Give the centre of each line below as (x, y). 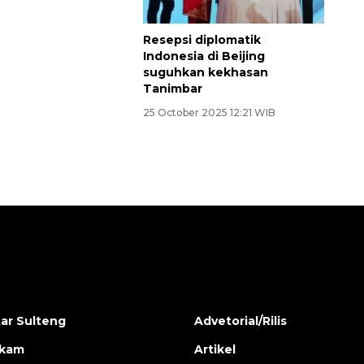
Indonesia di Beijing (204, 73)
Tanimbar (172, 105)
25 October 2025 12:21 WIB (209, 129)
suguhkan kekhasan (205, 89)
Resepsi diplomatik (201, 56)
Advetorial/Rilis (240, 337)
